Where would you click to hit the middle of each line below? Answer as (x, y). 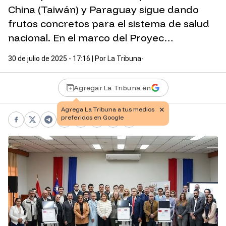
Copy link (147, 125)
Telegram (67, 125)
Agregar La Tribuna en (112, 88)
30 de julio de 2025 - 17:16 (49, 59)
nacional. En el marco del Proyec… (91, 38)
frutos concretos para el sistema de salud (109, 24)
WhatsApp (84, 125)
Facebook (35, 125)
